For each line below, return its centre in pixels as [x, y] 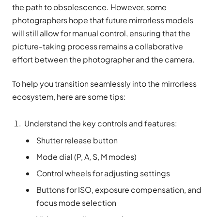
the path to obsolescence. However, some [89, 7]
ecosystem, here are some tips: [69, 96]
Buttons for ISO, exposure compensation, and [119, 189]
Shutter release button [77, 140]
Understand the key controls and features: [101, 123]
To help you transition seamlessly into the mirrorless [104, 83]
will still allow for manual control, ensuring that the [101, 33]
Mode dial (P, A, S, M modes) [86, 156]
